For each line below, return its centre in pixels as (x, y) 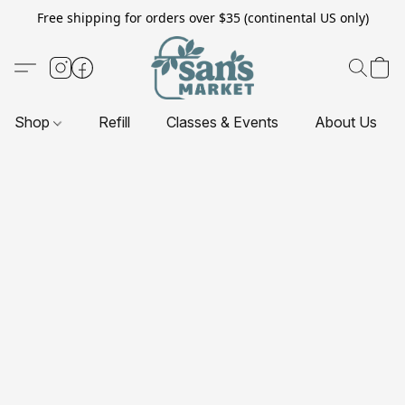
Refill (115, 122)
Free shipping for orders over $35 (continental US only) (202, 18)
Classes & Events (223, 122)
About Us (346, 122)
